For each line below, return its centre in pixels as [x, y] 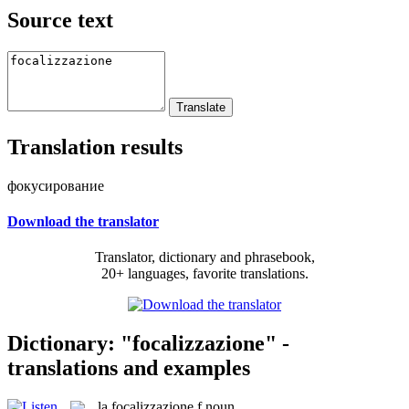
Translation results [95, 147]
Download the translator [83, 221]
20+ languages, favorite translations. [204, 274]
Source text [60, 20]
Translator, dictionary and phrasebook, [204, 257]
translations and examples [129, 367]
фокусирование [56, 185]
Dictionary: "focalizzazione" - [148, 343]
